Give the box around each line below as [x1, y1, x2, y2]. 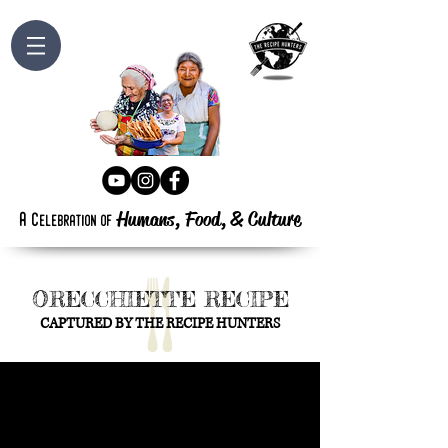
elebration [39, 214, 97, 230]
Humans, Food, [116, 207, 226, 232]
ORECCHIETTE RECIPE [31, 286, 289, 312]
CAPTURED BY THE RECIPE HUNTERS [40, 314, 280, 333]
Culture [247, 207, 301, 232]
